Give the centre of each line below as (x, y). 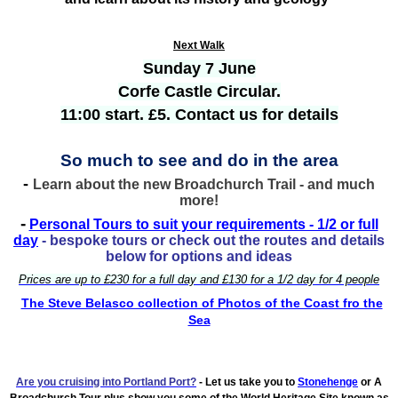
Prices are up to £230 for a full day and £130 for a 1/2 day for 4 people (199, 279)
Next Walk (199, 45)
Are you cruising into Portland (92, 382)
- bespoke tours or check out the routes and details (211, 240)
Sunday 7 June (199, 68)
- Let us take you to (247, 382)
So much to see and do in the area (199, 160)
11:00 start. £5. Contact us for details (199, 114)
